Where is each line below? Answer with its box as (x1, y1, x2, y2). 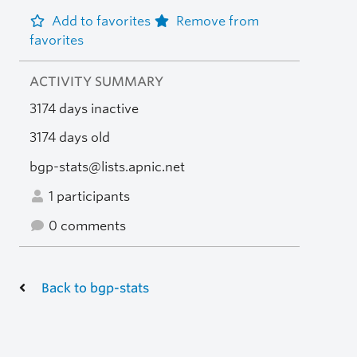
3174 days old (29, 130, 110, 146)
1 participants (45, 188, 130, 204)
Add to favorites (51, 13, 154, 29)
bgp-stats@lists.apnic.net (29, 159, 185, 175)
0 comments (45, 218, 126, 233)
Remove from (175, 13, 259, 29)
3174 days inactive (29, 100, 139, 116)
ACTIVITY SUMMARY (29, 73, 163, 89)
